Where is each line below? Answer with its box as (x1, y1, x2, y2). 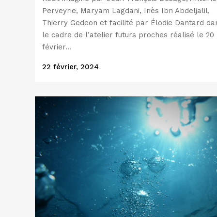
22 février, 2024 (42, 62, 99, 71)
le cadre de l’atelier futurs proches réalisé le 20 (42, 31, 214, 39)
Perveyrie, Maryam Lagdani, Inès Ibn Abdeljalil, (42, 6, 210, 15)
